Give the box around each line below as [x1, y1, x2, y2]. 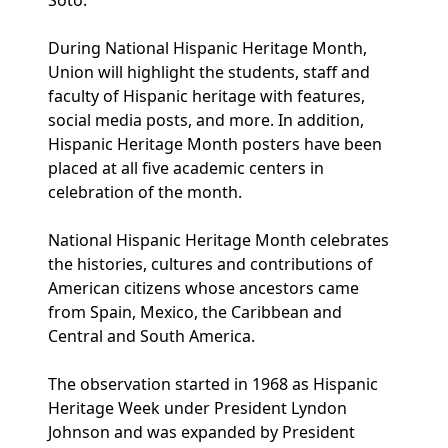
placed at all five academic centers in [48, 157, 324, 179]
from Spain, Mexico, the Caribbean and [48, 301, 342, 323]
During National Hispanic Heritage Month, [48, 37, 367, 59]
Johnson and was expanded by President [48, 421, 355, 443]
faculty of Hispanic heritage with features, [48, 85, 365, 107]
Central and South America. [48, 325, 255, 347]
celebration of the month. [48, 181, 242, 203]
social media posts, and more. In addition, [48, 109, 364, 131]
